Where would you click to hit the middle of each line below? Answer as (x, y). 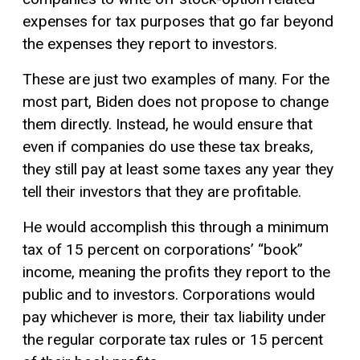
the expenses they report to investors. (150, 43)
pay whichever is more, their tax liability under (174, 317)
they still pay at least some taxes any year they (178, 169)
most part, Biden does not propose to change (176, 101)
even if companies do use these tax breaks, (168, 146)
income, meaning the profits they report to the (176, 272)
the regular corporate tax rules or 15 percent (173, 339)
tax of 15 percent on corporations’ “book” (163, 249)
